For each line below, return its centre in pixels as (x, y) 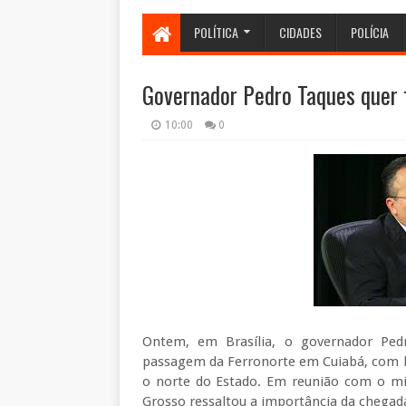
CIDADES (300, 32)
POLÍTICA (216, 32)
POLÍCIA (370, 32)
